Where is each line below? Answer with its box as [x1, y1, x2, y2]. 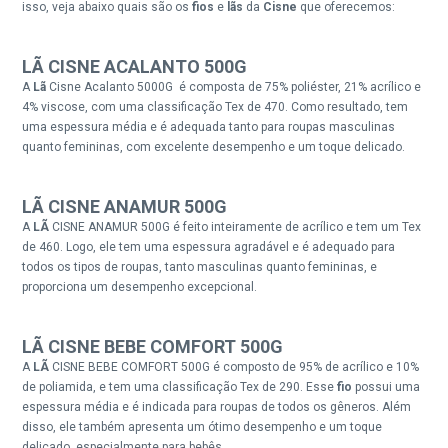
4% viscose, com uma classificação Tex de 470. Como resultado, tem [22, 99, 409, 114]
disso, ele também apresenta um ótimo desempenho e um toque [22, 419, 383, 434]
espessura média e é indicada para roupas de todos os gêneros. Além [22, 399, 412, 414]
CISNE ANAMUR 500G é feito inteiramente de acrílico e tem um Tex [49, 219, 422, 234]
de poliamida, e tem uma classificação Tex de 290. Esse [22, 379, 338, 394]
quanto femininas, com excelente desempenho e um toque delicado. [22, 139, 406, 154]
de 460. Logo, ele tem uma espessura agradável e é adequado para [22, 239, 396, 254]
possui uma [352, 379, 421, 394]
